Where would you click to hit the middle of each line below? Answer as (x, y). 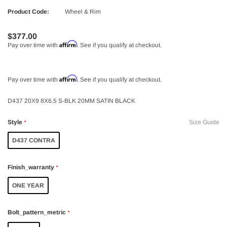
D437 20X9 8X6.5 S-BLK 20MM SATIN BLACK (71, 101)
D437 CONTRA (34, 140)
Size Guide (204, 122)
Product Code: (28, 12)
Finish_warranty (32, 167)
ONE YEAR (28, 185)
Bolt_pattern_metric (37, 212)
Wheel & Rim (83, 12)
